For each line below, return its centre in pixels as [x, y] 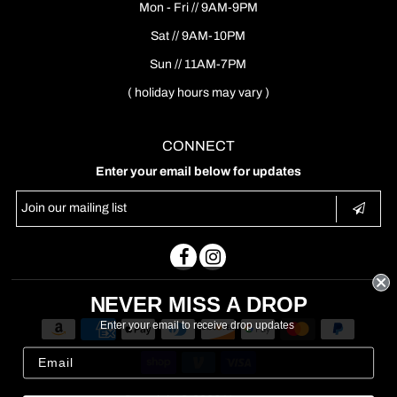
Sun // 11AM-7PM [198, 65]
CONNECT [198, 146]
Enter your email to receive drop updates [198, 325]
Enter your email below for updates [198, 172]
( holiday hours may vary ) [198, 93]
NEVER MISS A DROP [198, 304]
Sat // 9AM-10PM [198, 36]
